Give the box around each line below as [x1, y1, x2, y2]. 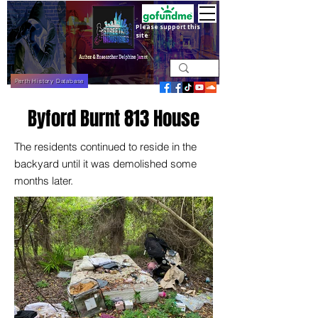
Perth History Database [14, 77, 84, 84]
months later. [14, 174, 73, 187]
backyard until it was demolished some [14, 157, 197, 170]
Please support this [136, 23, 200, 31]
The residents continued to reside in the [14, 140, 197, 153]
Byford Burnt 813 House [28, 104, 199, 133]
